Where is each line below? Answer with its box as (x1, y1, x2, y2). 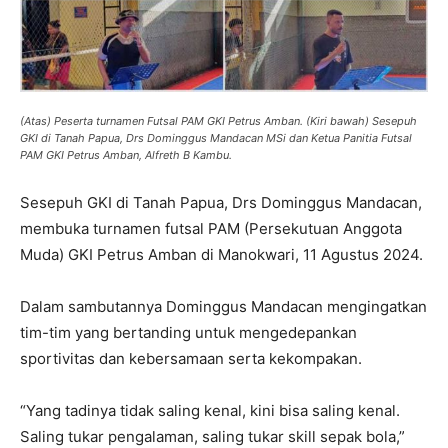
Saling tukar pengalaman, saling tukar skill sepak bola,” (20, 426, 405, 446)
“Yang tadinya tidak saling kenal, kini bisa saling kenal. (20, 400, 400, 420)
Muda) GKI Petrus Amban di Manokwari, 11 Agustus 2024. (20, 244, 423, 264)
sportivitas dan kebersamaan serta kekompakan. (20, 348, 362, 368)
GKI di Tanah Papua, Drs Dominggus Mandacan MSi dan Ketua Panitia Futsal (20, 130, 412, 145)
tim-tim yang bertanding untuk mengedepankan (20, 322, 357, 342)
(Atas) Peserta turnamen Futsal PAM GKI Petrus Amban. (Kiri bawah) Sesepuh (20, 113, 417, 128)
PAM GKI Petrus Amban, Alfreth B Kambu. (20, 147, 232, 162)
